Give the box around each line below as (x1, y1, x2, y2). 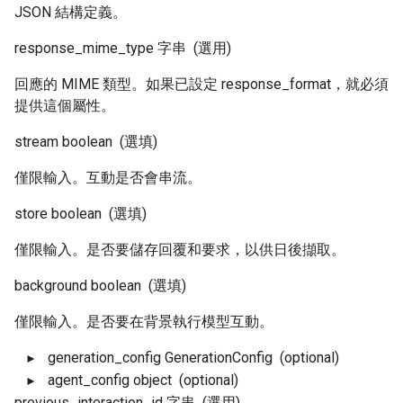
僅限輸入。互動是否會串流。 (14, 169, 201, 186)
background (14, 277, 87, 294)
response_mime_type (14, 40, 154, 57)
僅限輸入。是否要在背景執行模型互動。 (14, 313, 273, 330)
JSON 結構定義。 (14, 4, 127, 21)
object (133, 372, 172, 389)
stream (14, 133, 58, 150)
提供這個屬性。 (14, 97, 115, 114)
